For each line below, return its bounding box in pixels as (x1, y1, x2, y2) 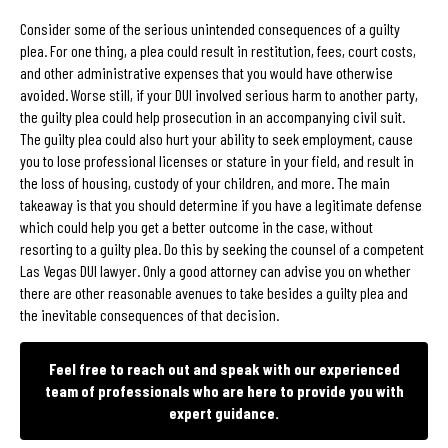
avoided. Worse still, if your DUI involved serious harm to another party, (20, 84, 418, 104)
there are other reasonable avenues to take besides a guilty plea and (20, 282, 408, 302)
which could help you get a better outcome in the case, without (20, 216, 373, 236)
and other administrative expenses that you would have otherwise (20, 62, 393, 82)
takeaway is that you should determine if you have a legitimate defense (20, 194, 422, 214)
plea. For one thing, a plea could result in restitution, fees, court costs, (20, 40, 416, 60)
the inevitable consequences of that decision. (20, 304, 279, 324)
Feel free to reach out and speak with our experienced (48, 358, 400, 378)
